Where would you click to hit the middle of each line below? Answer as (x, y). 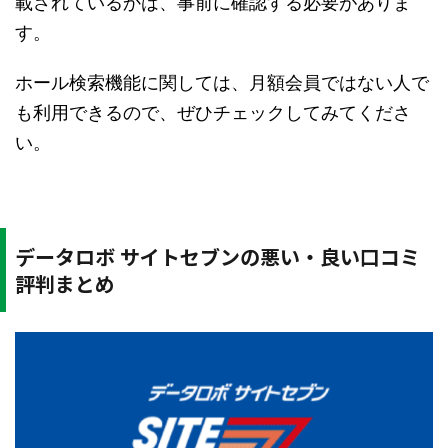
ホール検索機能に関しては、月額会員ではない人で (222, 82)
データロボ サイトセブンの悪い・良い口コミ (217, 256)
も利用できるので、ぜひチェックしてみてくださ (213, 112)
